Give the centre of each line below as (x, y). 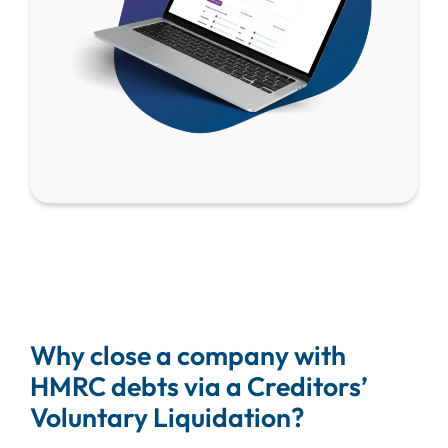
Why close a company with (187, 354)
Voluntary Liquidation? (166, 416)
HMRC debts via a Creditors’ (198, 385)
